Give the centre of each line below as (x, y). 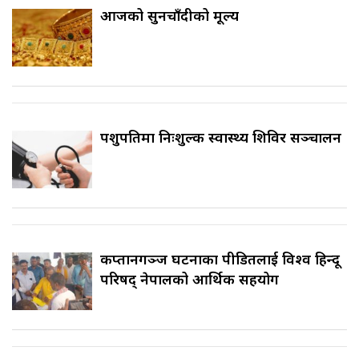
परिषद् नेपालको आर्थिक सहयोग (190, 279)
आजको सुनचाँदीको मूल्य (169, 16)
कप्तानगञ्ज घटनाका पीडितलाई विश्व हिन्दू (220, 259)
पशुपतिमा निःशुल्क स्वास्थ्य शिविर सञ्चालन (221, 137)
